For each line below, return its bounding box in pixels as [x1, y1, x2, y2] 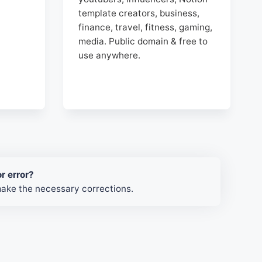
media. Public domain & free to [78, 36, 208, 47]
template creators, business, [78, 8, 200, 19]
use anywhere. [78, 50, 141, 61]
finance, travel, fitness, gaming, [78, 22, 213, 33]
